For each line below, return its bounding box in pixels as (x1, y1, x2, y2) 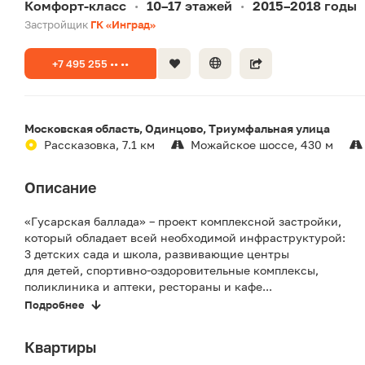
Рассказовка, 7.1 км (44, 138, 155, 152)
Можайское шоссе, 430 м (191, 138, 333, 152)
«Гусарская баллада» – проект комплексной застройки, (24, 214, 341, 229)
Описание (24, 178, 96, 197)
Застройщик (24, 18, 90, 32)
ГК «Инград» (90, 18, 156, 32)
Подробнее (24, 298, 85, 312)
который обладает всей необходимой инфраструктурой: (24, 231, 345, 245)
